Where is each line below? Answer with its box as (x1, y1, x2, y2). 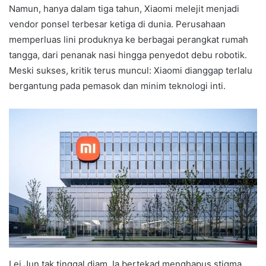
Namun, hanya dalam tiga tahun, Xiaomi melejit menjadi (9, 2, 239, 14)
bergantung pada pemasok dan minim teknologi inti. (9, 80, 226, 91)
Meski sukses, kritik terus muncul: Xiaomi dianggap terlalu (9, 64, 252, 76)
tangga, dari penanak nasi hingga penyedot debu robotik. (9, 49, 247, 61)
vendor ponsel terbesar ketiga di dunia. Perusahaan (9, 18, 226, 30)
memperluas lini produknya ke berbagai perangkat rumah (9, 33, 248, 45)
